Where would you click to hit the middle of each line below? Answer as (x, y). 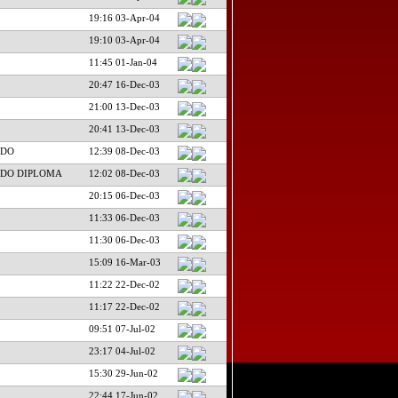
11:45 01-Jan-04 (123, 62)
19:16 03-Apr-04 (124, 17)
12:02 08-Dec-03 (124, 173)
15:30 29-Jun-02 (123, 373)
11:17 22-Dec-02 (124, 306)
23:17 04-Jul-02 (122, 350)
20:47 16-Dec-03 (124, 84)
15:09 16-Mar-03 (124, 262)
